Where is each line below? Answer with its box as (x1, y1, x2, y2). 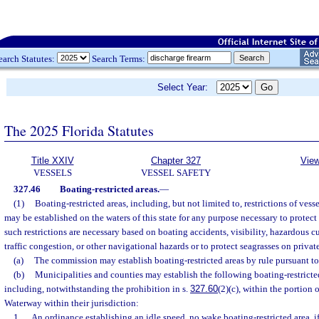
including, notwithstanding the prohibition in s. (4, 283, 190, 294)
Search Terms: (90, 53, 147, 64)
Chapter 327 (151, 155, 201, 166)
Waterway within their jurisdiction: (4, 298, 139, 308)
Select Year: (157, 82, 216, 93)
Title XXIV (31, 155, 74, 166)
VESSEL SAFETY (141, 167, 211, 178)
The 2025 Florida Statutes (4, 120, 154, 140)
